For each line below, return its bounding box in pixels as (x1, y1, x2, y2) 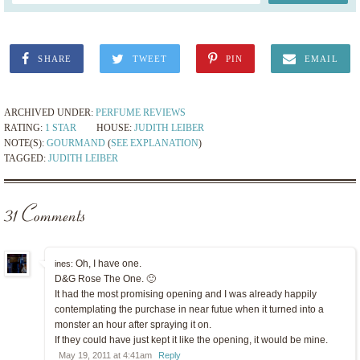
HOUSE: (96, 121, 134, 133)
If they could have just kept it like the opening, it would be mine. (55, 334, 328, 346)
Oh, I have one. (73, 258, 141, 270)
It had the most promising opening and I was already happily (55, 288, 317, 301)
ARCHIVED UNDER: (4, 106, 96, 118)
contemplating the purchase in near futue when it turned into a (55, 304, 324, 316)
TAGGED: (4, 152, 48, 164)
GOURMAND (47, 137, 105, 149)
